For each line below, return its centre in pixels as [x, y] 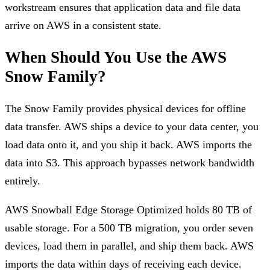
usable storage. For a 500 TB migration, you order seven [129, 228]
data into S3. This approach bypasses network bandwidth [130, 163]
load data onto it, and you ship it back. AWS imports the [128, 145]
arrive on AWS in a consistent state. [83, 25]
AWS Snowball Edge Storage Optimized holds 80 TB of [128, 210]
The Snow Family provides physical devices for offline [125, 109]
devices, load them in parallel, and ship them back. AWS [129, 246]
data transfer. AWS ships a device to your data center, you [132, 127]
